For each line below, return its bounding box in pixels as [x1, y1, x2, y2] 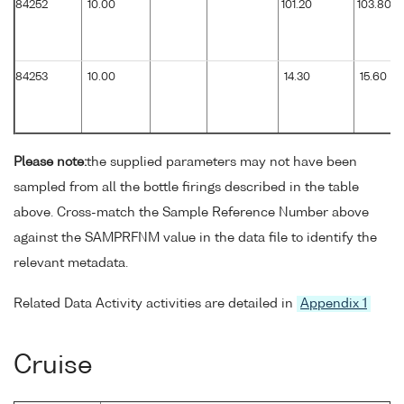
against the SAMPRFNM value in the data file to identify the [14, 231, 377, 244]
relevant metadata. [14, 256, 128, 270]
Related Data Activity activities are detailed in [14, 297, 297, 310]
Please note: [14, 155, 87, 169]
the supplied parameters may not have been [87, 155, 357, 169]
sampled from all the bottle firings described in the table [14, 180, 359, 194]
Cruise [14, 353, 93, 380]
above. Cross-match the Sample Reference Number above [14, 206, 369, 219]
